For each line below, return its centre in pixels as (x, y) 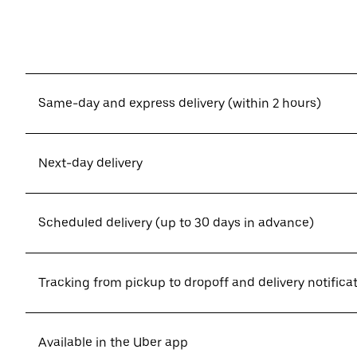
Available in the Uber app (113, 342)
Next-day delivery (90, 163)
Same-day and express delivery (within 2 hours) (180, 103)
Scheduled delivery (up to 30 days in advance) (176, 223)
